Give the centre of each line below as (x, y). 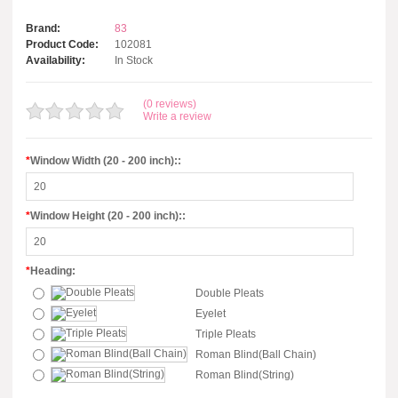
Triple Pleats (226, 334)
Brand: (43, 28)
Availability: (56, 60)
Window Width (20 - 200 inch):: (106, 161)
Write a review (177, 116)
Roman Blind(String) (245, 375)
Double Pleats (230, 293)
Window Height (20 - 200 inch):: (108, 216)
